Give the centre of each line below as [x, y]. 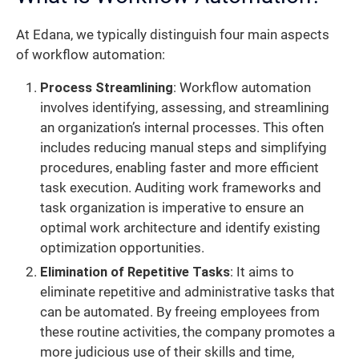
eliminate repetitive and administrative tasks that [188, 292]
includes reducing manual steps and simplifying [184, 148]
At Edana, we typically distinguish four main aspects [173, 34]
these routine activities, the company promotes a [188, 333]
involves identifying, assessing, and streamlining [185, 108]
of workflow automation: [91, 54]
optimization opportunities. [122, 248]
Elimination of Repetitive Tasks [135, 272]
